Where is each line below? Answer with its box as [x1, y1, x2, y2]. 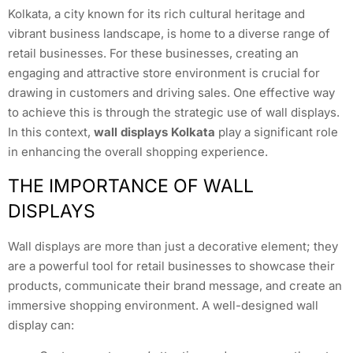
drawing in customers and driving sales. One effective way [8, 85, 335, 101]
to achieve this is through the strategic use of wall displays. [8, 105, 340, 121]
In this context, [8, 124, 94, 140]
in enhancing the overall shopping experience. [8, 144, 268, 160]
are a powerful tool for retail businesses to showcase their [8, 258, 335, 273]
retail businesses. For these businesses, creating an [8, 46, 299, 61]
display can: [8, 317, 74, 333]
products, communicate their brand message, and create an [8, 277, 342, 293]
